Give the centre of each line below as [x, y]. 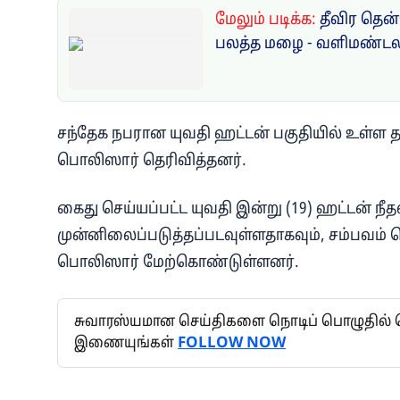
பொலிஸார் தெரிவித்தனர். [152, 161]
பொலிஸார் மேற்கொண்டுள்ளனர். [178, 262]
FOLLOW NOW [232, 343]
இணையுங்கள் [126, 343]
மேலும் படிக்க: [267, 20]
